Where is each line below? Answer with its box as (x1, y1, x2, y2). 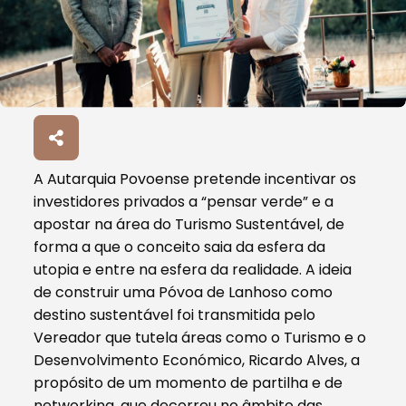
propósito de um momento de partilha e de (34, 372, 343, 393)
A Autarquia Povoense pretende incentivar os (34, 168, 357, 189)
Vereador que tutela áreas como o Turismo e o (34, 326, 367, 348)
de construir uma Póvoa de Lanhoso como (34, 281, 333, 303)
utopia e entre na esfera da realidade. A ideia (34, 258, 353, 280)
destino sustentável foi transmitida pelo (34, 304, 316, 325)
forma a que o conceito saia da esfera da (34, 236, 326, 257)
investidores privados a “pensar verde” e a (34, 190, 334, 212)
